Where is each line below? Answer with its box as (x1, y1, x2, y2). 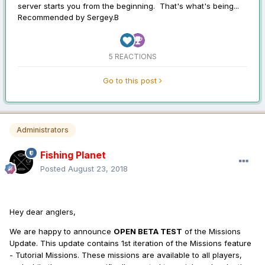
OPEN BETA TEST (114, 226, 182, 236)
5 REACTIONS (108, 52, 157, 62)
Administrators (17, 125, 69, 135)
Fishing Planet (40, 148, 106, 161)
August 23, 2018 (68, 163, 128, 173)
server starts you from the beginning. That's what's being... (18, 1, 239, 11)
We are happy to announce (9, 226, 114, 236)
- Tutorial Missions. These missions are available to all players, (9, 250, 242, 260)
